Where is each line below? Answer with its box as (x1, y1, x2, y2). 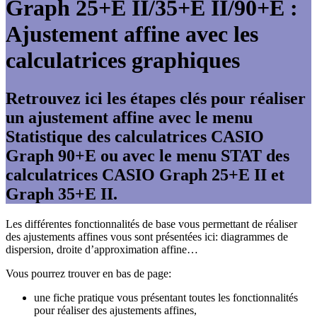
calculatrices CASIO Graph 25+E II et (6, 165, 284, 184)
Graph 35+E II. (6, 184, 117, 203)
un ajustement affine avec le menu (6, 108, 253, 127)
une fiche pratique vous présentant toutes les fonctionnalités (34, 291, 298, 304)
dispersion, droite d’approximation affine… (6, 243, 198, 255)
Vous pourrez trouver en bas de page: (6, 267, 171, 279)
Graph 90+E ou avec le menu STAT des (6, 146, 289, 165)
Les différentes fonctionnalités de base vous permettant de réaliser (6, 217, 297, 230)
